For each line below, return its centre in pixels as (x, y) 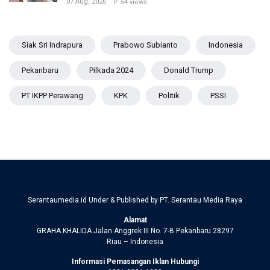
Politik (169, 95)
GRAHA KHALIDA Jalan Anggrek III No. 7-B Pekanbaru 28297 (135, 231)
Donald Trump (189, 70)
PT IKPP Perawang (52, 95)
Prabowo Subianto (146, 45)
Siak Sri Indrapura (52, 45)
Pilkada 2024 (111, 70)
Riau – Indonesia (135, 241)
